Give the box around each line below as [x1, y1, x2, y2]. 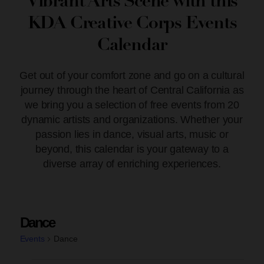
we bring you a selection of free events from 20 [25, 99, 239, 111]
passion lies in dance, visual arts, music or [35, 128, 229, 141]
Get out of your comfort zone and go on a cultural [19, 70, 245, 82]
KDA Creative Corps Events [27, 15, 237, 34]
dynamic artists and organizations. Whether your [21, 114, 243, 126]
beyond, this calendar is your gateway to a [35, 143, 229, 156]
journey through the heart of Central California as [20, 84, 244, 97]
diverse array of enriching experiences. [43, 158, 221, 170]
